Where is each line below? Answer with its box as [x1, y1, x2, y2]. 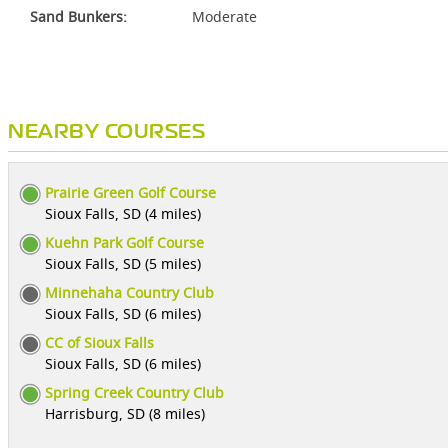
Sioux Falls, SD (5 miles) [45, 254, 201, 273]
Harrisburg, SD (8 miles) [45, 404, 205, 423]
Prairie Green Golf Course [45, 183, 216, 202]
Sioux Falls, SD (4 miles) [45, 204, 201, 223]
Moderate [192, 7, 257, 26]
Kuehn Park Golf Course [45, 233, 204, 252]
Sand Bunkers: [30, 7, 127, 26]
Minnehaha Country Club [45, 283, 214, 302]
